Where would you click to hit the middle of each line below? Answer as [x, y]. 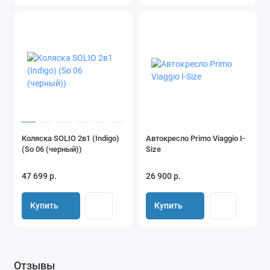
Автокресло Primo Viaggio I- [195, 138]
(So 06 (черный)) [52, 149]
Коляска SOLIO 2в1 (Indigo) [71, 138]
